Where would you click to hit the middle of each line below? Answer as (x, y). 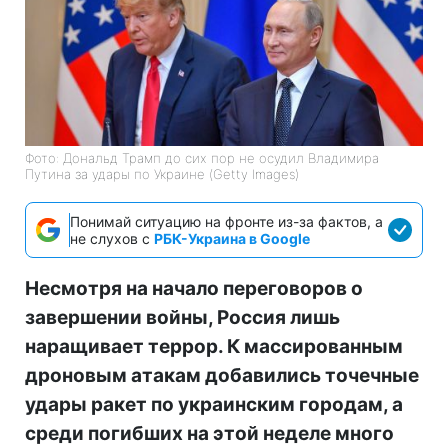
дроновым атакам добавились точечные (222, 375)
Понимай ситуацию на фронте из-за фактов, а (226, 221)
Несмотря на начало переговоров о (194, 288)
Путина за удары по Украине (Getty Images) (162, 173)
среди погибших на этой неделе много (209, 433)
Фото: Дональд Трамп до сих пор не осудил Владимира (202, 157)
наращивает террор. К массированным (214, 346)
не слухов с (112, 238)
